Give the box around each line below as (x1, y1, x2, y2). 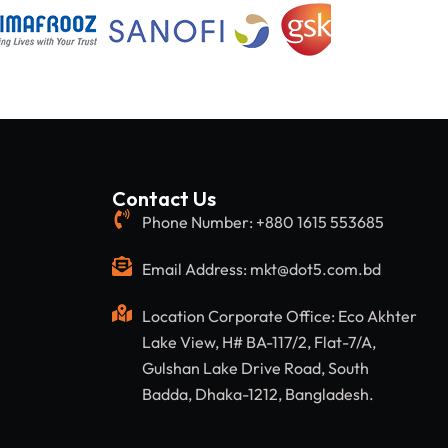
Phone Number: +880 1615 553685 (142, 212, 384, 233)
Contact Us (112, 186, 216, 212)
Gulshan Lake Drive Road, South (142, 358, 369, 379)
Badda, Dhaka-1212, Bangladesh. (142, 384, 374, 405)
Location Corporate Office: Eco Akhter (142, 306, 417, 327)
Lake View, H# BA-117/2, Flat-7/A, (142, 332, 376, 353)
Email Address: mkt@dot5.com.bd (142, 259, 381, 280)
